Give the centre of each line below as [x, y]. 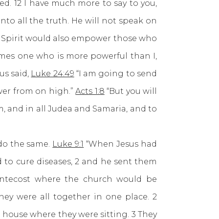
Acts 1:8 [90, 91]
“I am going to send [116, 74]
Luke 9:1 [68, 144]
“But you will [131, 91]
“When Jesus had [120, 144]
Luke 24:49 [53, 74]
